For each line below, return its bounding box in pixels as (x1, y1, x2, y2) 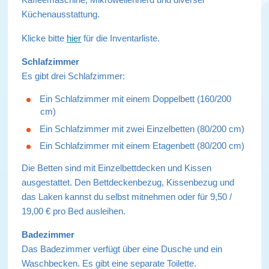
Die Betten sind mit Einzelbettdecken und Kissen (22, 163, 212, 174)
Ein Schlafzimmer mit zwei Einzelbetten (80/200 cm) (40, 123, 245, 134)
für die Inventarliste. (81, 32, 163, 43)
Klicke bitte (22, 32, 67, 43)
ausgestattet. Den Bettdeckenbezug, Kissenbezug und (22, 177, 235, 188)
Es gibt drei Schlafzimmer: (22, 70, 125, 81)
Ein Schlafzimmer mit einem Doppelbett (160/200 (40, 93, 232, 104)
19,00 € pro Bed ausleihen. (22, 206, 126, 217)
